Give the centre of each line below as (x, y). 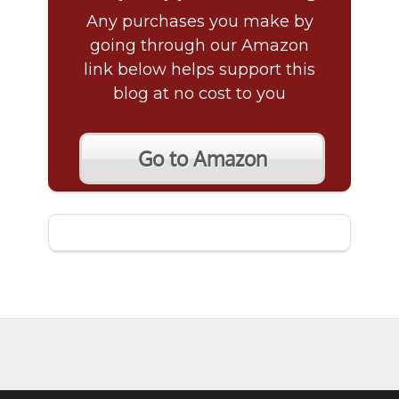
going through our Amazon (199, 46)
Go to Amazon (202, 159)
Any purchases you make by (199, 22)
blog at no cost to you (199, 94)
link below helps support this (199, 70)
